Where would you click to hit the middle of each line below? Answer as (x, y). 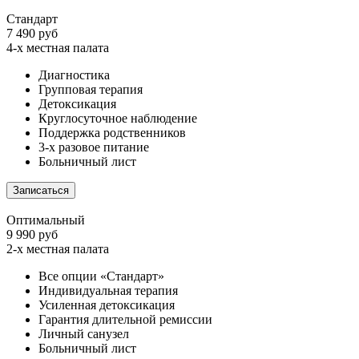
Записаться (41, 190)
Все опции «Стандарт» (101, 276)
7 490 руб (32, 33)
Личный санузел (84, 333)
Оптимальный (46, 220)
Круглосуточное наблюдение (118, 118)
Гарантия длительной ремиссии (125, 319)
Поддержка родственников (112, 132)
